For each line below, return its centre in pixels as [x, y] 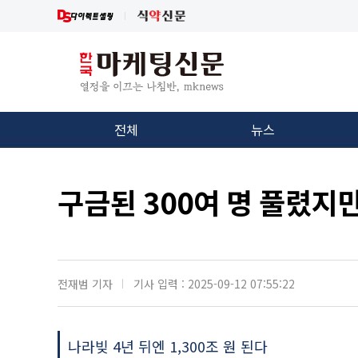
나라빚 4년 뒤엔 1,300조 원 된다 [168, 346]
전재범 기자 [85, 283]
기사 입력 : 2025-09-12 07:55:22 [214, 283]
